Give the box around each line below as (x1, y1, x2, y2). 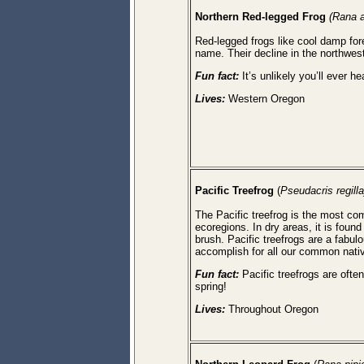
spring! (195, 280, 227, 292)
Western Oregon (228, 93, 305, 105)
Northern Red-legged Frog (195, 11, 326, 23)
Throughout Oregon (225, 303, 318, 315)
